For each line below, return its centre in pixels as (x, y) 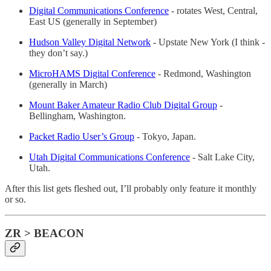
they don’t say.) (58, 53)
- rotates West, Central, (213, 10)
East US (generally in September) (93, 21)
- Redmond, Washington (203, 73)
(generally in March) (68, 84)
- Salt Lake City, (222, 157)
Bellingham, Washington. (77, 116)
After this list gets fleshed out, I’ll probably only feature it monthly (131, 188)
